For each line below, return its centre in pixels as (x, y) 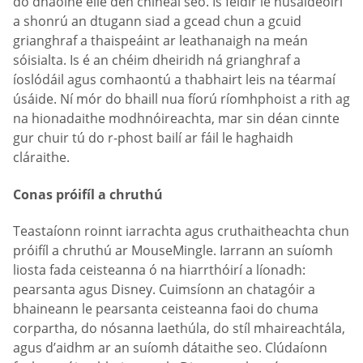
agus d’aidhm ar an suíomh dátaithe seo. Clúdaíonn (170, 348)
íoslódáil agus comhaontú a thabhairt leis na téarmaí (174, 80)
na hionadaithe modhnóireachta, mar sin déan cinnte (176, 119)
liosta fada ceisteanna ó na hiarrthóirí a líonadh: (159, 270)
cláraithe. (41, 158)
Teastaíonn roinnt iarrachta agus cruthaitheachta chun (181, 231)
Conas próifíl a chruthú (88, 194)
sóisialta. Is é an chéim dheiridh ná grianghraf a (157, 60)
